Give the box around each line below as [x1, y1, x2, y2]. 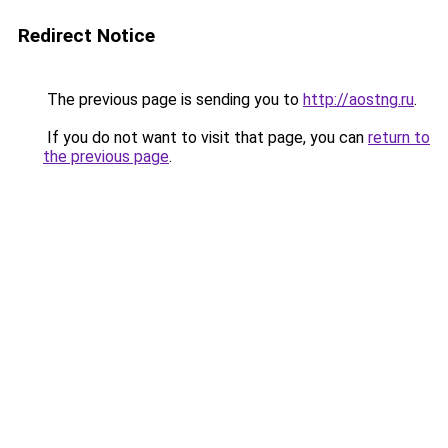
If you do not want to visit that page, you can [43, 128, 368, 147]
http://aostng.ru [303, 90, 414, 109]
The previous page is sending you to [43, 90, 303, 109]
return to [368, 128, 430, 147]
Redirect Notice [18, 24, 155, 47]
